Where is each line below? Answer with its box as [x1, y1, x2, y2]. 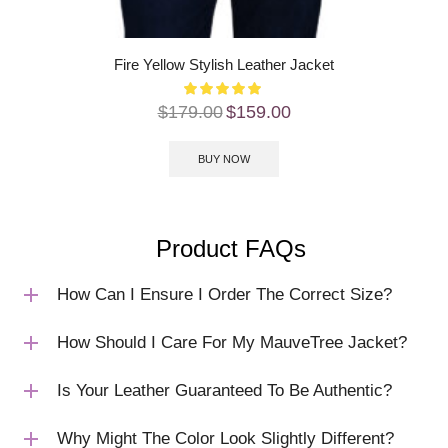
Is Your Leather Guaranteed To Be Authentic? [57, 380, 392, 400]
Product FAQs [155, 234, 306, 262]
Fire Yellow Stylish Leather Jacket [114, 56, 334, 73]
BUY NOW [198, 152, 250, 165]
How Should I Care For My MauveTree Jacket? [57, 332, 407, 352]
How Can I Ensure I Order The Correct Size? [57, 284, 392, 304]
